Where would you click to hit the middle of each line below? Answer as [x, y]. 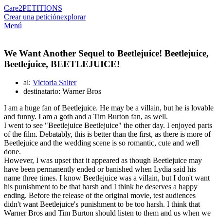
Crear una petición [32, 17]
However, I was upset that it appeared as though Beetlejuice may [103, 161]
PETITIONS [42, 8]
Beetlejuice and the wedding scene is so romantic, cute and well [101, 143]
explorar [73, 17]
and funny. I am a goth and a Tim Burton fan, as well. [86, 117]
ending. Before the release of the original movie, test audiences [100, 196]
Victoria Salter [54, 83]
